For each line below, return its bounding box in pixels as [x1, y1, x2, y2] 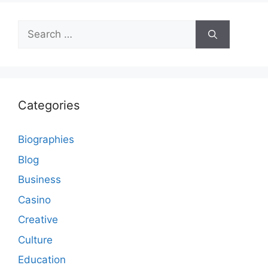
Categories [18, 98, 80, 113]
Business [18, 173, 61, 186]
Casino [18, 193, 51, 206]
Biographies [18, 133, 74, 146]
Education [18, 254, 66, 266]
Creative [18, 214, 58, 226]
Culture [18, 233, 53, 246]
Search [17, 21, 51, 33]
